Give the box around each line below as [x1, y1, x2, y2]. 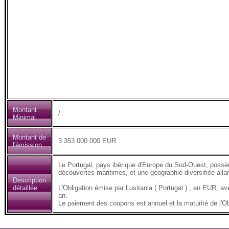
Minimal [13, 113, 36, 121]
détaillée [13, 184, 37, 192]
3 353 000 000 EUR [58, 137, 116, 145]
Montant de [13, 133, 46, 141]
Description [13, 176, 46, 184]
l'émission [13, 141, 42, 149]
